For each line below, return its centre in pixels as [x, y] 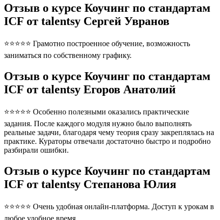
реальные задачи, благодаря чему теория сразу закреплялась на [109, 133]
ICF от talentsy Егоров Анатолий [90, 90]
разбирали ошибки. [36, 150]
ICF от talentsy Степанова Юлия [90, 184]
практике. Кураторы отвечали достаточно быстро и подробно [107, 141]
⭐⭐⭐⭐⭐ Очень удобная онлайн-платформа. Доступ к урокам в [109, 206]
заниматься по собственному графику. [68, 55]
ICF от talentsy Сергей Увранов [87, 21]
